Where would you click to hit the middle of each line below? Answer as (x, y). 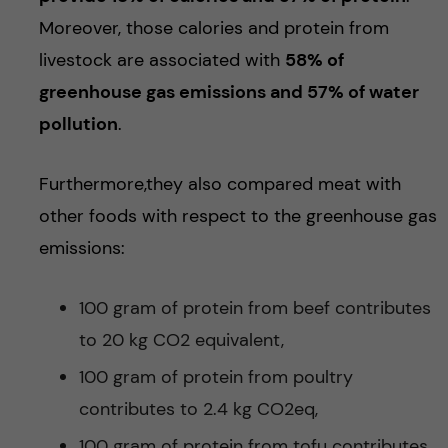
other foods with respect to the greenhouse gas (237, 216)
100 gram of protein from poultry (215, 377)
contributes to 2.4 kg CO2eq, (198, 409)
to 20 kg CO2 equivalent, (181, 340)
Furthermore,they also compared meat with (219, 184)
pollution (78, 124)
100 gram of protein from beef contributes (254, 308)
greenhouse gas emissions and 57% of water (228, 92)
